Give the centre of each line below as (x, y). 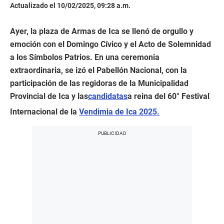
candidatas (108, 96)
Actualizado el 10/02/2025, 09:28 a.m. (70, 6)
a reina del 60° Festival (168, 96)
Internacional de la (44, 112)
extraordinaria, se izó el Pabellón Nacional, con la (98, 70)
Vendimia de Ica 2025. (119, 112)
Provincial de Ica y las (49, 96)
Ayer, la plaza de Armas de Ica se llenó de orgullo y (102, 31)
